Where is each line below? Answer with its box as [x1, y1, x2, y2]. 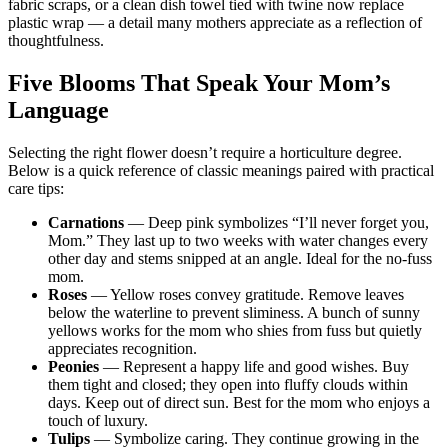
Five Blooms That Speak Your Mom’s [8, 69, 390, 96]
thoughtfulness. [8, 32, 104, 50]
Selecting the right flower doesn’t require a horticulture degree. [8, 143, 402, 161]
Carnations [48, 213, 124, 231]
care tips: [8, 179, 64, 197]
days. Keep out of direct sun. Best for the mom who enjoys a [48, 393, 430, 411]
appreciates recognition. [48, 339, 197, 357]
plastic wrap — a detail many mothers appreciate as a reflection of [8, 14, 422, 32]
